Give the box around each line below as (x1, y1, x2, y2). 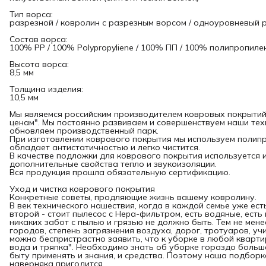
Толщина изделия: (9, 84, 83, 94)
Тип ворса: (9, 9, 53, 20)
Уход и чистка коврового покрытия (9, 183, 155, 194)
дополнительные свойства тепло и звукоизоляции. (9, 159, 217, 169)
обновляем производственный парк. (9, 125, 159, 136)
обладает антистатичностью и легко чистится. (9, 142, 200, 153)
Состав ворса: (9, 34, 68, 45)
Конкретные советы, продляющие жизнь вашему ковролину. (9, 192, 256, 202)
